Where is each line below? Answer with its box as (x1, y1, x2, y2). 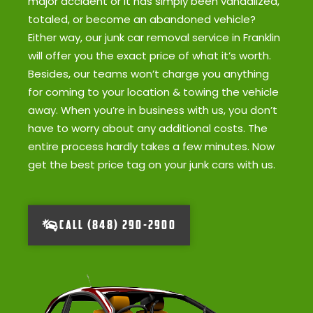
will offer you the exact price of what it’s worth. (28, 48, 271, 64)
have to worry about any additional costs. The (28, 121, 268, 136)
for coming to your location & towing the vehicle (28, 85, 279, 100)
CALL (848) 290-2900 (59, 217, 177, 233)
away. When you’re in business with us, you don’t (28, 103, 277, 118)
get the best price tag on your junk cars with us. (28, 157, 278, 173)
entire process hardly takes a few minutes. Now (28, 139, 275, 154)
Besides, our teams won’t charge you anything (28, 66, 269, 82)
